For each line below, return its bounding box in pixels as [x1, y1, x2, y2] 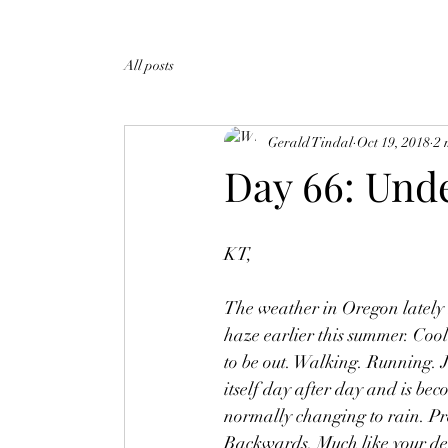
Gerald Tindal [268, 133, 353, 151]
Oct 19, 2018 [357, 133, 430, 151]
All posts [124, 56, 174, 74]
